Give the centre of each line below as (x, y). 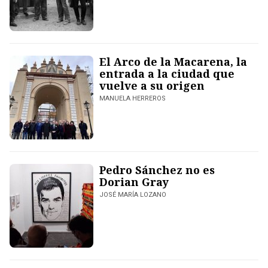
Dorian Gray (134, 182)
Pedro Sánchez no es (157, 170)
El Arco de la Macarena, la (173, 62)
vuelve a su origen (152, 86)
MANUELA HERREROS (133, 99)
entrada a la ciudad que (167, 74)
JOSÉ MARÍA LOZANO (133, 195)
